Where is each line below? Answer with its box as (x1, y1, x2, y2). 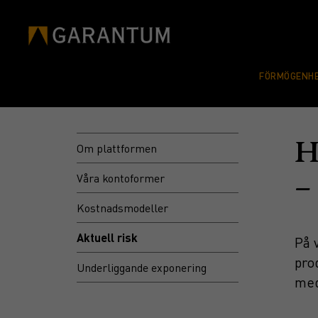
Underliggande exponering (77, 260, 207, 275)
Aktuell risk (77, 230, 138, 245)
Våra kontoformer (77, 170, 165, 185)
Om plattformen (77, 141, 157, 155)
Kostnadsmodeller (77, 200, 168, 215)
